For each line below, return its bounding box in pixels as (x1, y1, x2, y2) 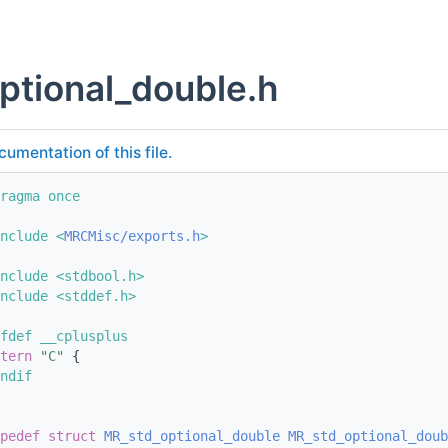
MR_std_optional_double (104, 428, 280, 445)
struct (48, 428, 104, 445)
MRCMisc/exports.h (64, 228, 200, 245)
